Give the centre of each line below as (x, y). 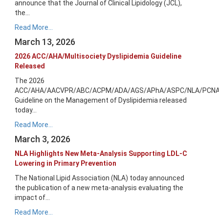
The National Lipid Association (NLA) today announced (99, 178)
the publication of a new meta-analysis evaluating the (99, 188)
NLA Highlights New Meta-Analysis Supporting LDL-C (101, 153)
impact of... (32, 197)
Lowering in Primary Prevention (66, 163)
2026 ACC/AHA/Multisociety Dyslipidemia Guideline (98, 56)
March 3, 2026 (43, 139)
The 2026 (30, 81)
